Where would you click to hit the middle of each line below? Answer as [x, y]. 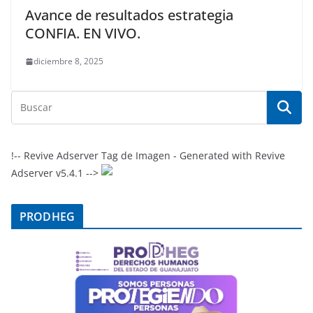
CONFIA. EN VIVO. [83, 34]
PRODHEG [48, 217]
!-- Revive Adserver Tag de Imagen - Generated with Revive [148, 156]
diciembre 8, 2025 [68, 61]
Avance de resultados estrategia [129, 15]
